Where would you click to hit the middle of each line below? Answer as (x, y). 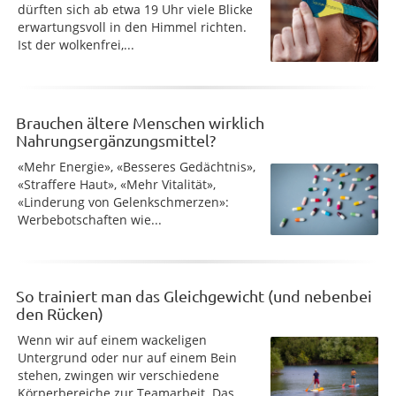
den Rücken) (60, 313)
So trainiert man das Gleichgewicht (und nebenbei (194, 295)
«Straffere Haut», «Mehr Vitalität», (117, 184)
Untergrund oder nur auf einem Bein (127, 357)
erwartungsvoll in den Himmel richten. (132, 27)
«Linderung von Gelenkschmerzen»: (123, 202)
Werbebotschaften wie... (90, 219)
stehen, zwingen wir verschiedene (118, 375)
